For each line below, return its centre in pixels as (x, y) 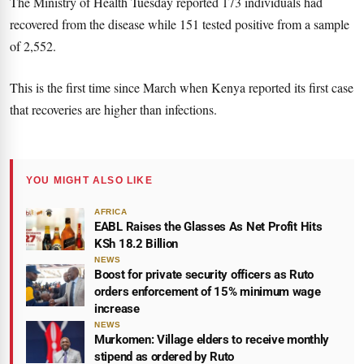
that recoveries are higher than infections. (113, 109)
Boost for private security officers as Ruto (204, 275)
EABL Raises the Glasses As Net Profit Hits (208, 227)
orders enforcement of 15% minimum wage (208, 292)
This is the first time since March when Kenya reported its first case (182, 87)
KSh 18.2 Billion (136, 244)
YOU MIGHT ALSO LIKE (89, 180)
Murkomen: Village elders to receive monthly (212, 340)
